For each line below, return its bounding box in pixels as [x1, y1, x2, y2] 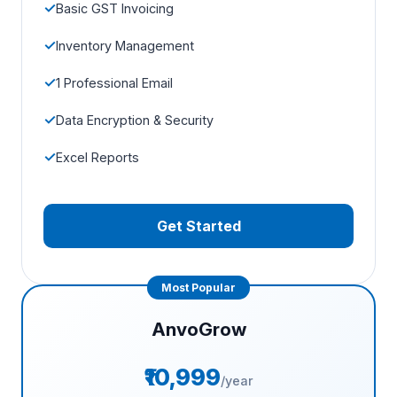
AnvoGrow [151, 318, 246, 340]
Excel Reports [56, 149, 139, 165]
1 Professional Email [56, 74, 173, 90]
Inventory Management [56, 37, 194, 53]
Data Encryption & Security [56, 112, 214, 128]
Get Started [156, 217, 241, 235]
